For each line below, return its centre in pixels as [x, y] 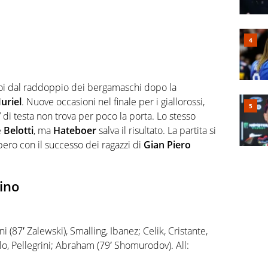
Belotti [19, 131]
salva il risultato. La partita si [156, 131]
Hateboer [75, 131]
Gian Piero [167, 145]
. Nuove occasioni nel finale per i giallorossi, [113, 102]
